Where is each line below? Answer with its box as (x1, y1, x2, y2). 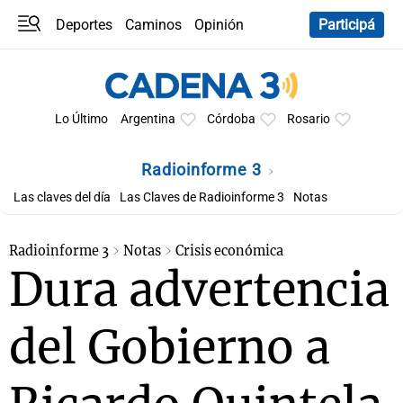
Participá (318, 15, 375, 33)
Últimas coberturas (107, 35, 227, 52)
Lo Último (54, 112, 108, 127)
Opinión (194, 15, 245, 33)
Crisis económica (175, 243, 283, 259)
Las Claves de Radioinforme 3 (120, 190, 284, 205)
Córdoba (206, 112, 255, 127)
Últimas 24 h (24, 52, 104, 69)
